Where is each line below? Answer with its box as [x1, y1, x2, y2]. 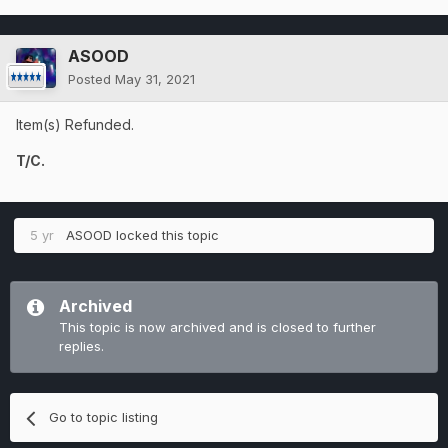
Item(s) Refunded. [16, 116, 134, 134]
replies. [59, 338, 104, 355]
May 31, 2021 [115, 71, 195, 88]
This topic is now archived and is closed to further [59, 319, 376, 336]
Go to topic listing [49, 409, 159, 426]
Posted [68, 71, 115, 88]
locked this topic [112, 227, 219, 244]
